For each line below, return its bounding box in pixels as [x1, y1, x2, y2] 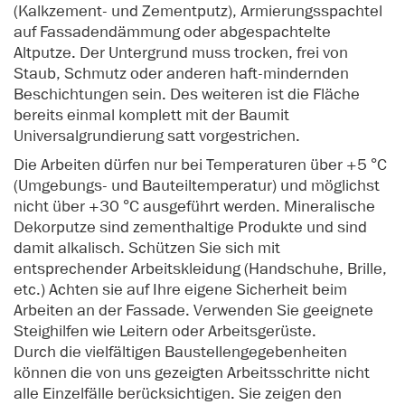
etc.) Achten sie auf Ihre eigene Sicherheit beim [14, 279, 347, 300]
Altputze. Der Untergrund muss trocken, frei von [14, 42, 348, 63]
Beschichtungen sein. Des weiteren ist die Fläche [14, 84, 360, 105]
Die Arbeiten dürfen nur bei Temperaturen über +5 [14, 155, 367, 175]
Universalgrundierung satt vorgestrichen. [14, 126, 304, 146]
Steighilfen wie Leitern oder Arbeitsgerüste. [14, 321, 320, 342]
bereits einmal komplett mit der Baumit [14, 105, 289, 126]
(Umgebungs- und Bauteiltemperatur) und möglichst [14, 175, 380, 196]
